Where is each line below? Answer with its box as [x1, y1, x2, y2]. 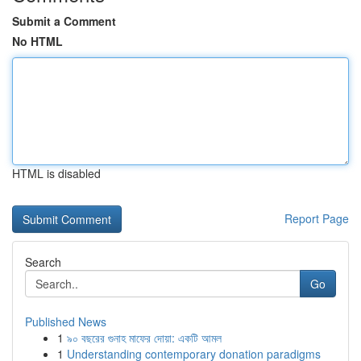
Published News [25, 313, 106, 330]
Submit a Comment [12, 13, 116, 29]
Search [25, 254, 61, 270]
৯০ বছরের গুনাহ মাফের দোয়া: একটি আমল [67, 330, 222, 346]
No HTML [12, 33, 63, 49]
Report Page [284, 210, 349, 226]
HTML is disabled [12, 165, 101, 181]
